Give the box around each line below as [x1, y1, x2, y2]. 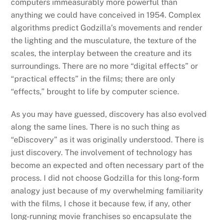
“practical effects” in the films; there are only [11, 74, 176, 83]
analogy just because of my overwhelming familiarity [11, 186, 204, 196]
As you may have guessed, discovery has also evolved [11, 110, 207, 119]
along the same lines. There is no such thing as [11, 122, 180, 132]
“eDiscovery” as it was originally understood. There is [11, 135, 204, 145]
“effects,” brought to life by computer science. [11, 86, 180, 96]
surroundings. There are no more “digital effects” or [11, 61, 198, 71]
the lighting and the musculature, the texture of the [11, 35, 197, 45]
